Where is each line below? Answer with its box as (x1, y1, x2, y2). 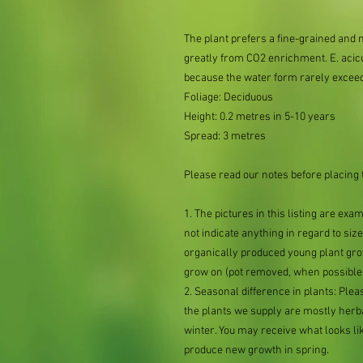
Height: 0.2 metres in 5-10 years (184, 110, 335, 124)
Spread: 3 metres (184, 130, 266, 143)
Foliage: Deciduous (184, 91, 273, 105)
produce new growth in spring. (184, 344, 329, 357)
